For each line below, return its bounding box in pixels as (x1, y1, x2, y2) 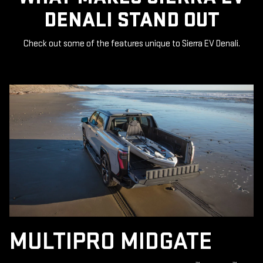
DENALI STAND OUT (43, 7, 220, 33)
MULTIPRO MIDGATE (9, 227, 212, 257)
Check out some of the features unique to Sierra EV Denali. (23, 38, 240, 49)
